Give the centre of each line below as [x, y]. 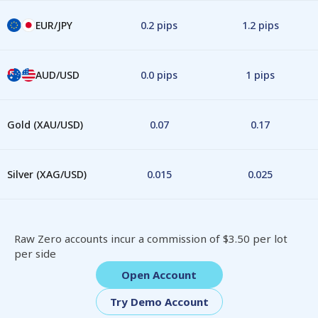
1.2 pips [260, 25]
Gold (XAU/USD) [45, 125]
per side [35, 253]
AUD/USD [57, 75]
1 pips [261, 75]
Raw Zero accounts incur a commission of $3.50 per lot [151, 238]
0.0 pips [159, 75]
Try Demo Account [159, 302]
